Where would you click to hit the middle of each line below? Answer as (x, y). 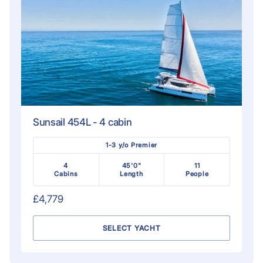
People (197, 173)
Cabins (66, 173)
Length (131, 173)
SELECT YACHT (131, 228)
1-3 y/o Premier (131, 145)
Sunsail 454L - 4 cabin (82, 122)
